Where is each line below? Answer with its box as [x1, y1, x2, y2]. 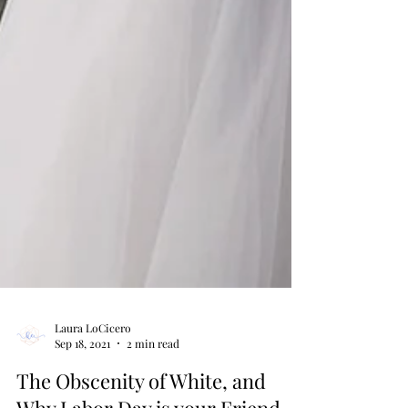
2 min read [127, 369, 179, 383]
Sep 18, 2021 [55, 369, 110, 383]
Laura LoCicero [55, 352, 131, 368]
